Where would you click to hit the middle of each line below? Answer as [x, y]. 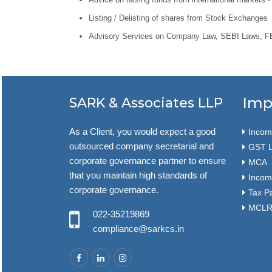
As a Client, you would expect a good [142, 131]
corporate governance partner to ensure [148, 161]
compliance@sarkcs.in [138, 229]
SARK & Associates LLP [146, 103]
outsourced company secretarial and [141, 146]
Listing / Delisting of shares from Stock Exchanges [178, 18]
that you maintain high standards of [138, 175]
